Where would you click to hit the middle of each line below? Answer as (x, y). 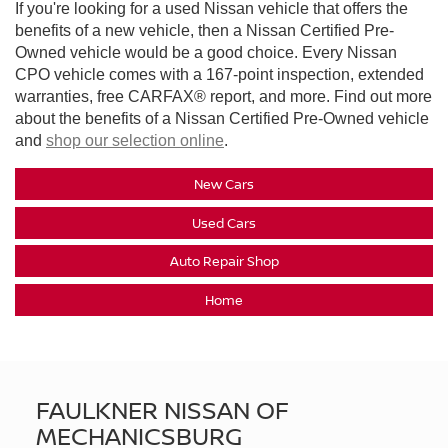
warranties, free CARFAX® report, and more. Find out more (223, 96)
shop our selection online (135, 140)
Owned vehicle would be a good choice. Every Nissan (206, 52)
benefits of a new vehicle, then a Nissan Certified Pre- (204, 30)
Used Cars (224, 222)
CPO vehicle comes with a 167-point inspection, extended (219, 74)
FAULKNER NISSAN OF (162, 410)
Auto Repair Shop (224, 261)
